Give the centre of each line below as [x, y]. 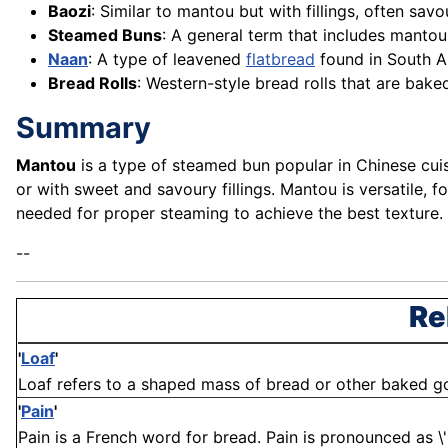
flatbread [280, 59]
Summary [83, 128]
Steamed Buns [105, 35]
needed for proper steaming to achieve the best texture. [229, 213]
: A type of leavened [167, 59]
